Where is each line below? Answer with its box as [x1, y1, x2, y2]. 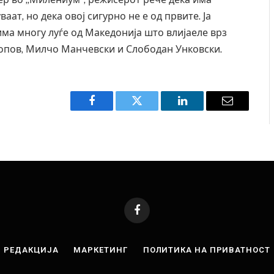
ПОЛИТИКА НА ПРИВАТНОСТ [143, 245, 270, 254]
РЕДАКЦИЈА [4, 245, 59, 254]
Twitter [136, 104, 168, 116]
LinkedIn [181, 104, 222, 116]
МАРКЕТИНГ [73, 245, 128, 254]
